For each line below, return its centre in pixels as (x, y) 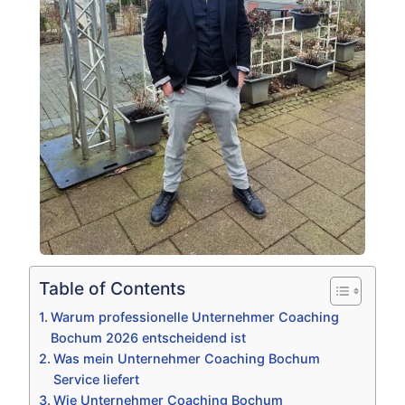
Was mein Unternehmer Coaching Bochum (186, 359)
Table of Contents (112, 289)
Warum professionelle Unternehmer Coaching (194, 317)
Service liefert (96, 380)
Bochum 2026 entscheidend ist (148, 338)
